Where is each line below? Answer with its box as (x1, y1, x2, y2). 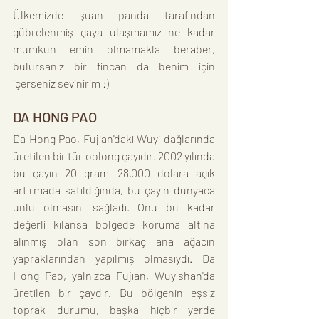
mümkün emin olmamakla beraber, (13, 42, 215, 56)
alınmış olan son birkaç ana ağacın (13, 234, 215, 249)
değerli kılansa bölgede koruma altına (13, 217, 215, 231)
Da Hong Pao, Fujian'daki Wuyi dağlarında (13, 132, 215, 146)
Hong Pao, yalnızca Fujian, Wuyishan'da (13, 268, 215, 283)
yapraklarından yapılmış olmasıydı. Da (13, 251, 215, 266)
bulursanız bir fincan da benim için (13, 59, 215, 73)
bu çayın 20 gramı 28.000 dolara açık (13, 166, 215, 180)
